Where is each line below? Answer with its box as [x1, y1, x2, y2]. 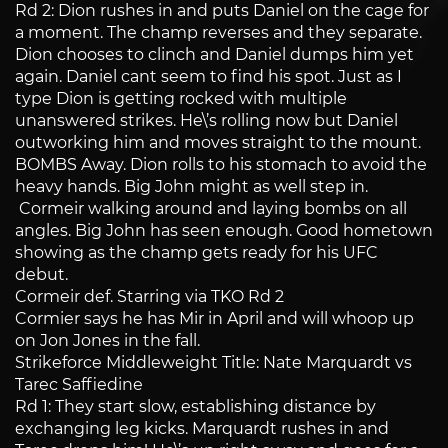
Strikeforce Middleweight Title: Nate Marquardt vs [15, 353, 412, 373]
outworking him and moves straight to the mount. [15, 133, 421, 153]
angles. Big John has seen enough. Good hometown [15, 221, 433, 241]
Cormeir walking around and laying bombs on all [15, 199, 407, 219]
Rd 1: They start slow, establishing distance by [15, 397, 376, 417]
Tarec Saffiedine [15, 375, 143, 395]
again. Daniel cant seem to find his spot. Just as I [15, 67, 402, 87]
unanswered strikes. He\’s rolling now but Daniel [15, 111, 398, 131]
